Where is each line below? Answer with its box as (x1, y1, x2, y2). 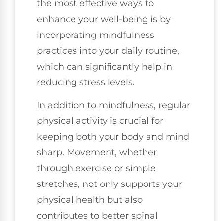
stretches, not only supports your (37, 179, 182, 190)
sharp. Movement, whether (37, 147, 157, 158)
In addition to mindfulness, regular (37, 100, 190, 111)
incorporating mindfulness (37, 29, 154, 40)
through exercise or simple (37, 163, 156, 174)
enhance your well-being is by (37, 13, 171, 25)
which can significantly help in (37, 61, 172, 72)
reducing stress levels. (37, 76, 135, 88)
